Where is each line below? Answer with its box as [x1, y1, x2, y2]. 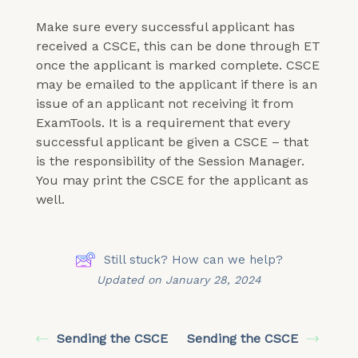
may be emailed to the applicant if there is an [36, 77, 317, 92]
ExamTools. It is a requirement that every [36, 115, 290, 130]
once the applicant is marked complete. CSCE [36, 58, 320, 73]
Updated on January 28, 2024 [96, 273, 261, 286]
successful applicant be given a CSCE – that [36, 134, 308, 149]
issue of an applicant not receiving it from [36, 96, 293, 111]
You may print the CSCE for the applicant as [36, 173, 308, 188]
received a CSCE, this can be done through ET [36, 38, 320, 54]
